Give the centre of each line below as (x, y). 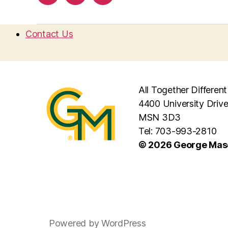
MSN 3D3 (160, 117)
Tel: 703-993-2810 (178, 131)
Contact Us (49, 34)
